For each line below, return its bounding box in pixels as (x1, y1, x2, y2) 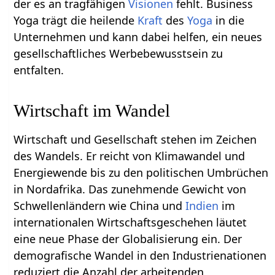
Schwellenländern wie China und (14, 198, 186, 214)
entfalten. (14, 63, 64, 78)
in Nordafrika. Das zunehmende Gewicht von (14, 182, 247, 197)
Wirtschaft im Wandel (14, 101, 171, 121)
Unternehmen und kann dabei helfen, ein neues (14, 29, 263, 45)
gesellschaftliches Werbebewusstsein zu (14, 46, 223, 61)
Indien (185, 198, 219, 214)
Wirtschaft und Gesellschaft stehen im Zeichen (14, 132, 257, 147)
